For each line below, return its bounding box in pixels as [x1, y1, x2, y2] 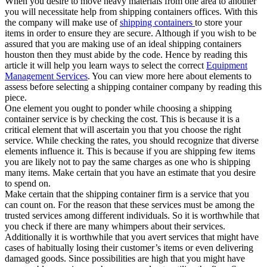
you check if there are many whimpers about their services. [5, 221, 225, 232]
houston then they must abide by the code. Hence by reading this [5, 49, 247, 60]
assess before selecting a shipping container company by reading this [5, 82, 262, 92]
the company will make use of [5, 17, 120, 28]
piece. [5, 92, 27, 103]
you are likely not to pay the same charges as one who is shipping [5, 157, 250, 167]
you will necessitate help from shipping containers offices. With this [5, 7, 257, 17]
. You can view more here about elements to [88, 71, 252, 82]
